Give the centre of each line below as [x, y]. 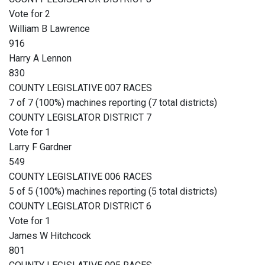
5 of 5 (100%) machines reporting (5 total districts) [113, 192]
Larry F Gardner [40, 147]
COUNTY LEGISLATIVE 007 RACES [80, 88]
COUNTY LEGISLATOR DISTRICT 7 [80, 118]
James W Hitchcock [50, 236]
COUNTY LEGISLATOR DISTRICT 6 [80, 206]
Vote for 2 [30, 14]
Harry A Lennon [40, 59]
